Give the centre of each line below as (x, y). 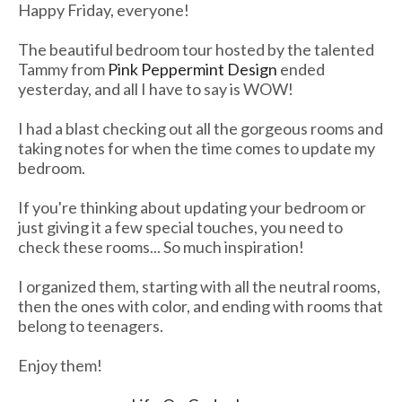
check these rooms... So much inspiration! (161, 246)
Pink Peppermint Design (192, 69)
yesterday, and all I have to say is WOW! (156, 88)
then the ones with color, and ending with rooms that (201, 306)
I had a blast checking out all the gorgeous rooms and (201, 128)
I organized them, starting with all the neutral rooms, (199, 286)
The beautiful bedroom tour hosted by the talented (196, 49)
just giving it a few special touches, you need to (180, 227)
